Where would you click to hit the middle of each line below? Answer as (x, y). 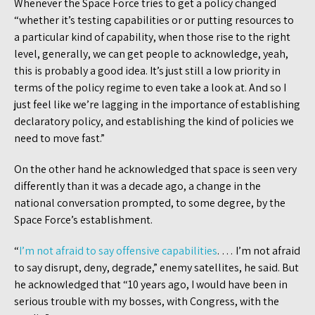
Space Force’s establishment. (84, 219)
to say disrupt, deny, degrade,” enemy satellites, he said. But (156, 267)
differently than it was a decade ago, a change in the (137, 186)
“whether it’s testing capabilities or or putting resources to (154, 20)
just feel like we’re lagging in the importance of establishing (157, 104)
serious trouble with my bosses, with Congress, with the (147, 301)
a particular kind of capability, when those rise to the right (152, 37)
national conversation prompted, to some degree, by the (150, 202)
